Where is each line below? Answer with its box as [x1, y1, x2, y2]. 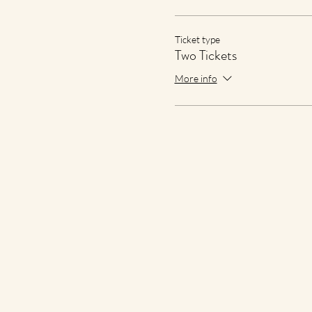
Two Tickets [174, 45, 237, 65]
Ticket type [174, 33, 220, 45]
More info [174, 72, 217, 84]
